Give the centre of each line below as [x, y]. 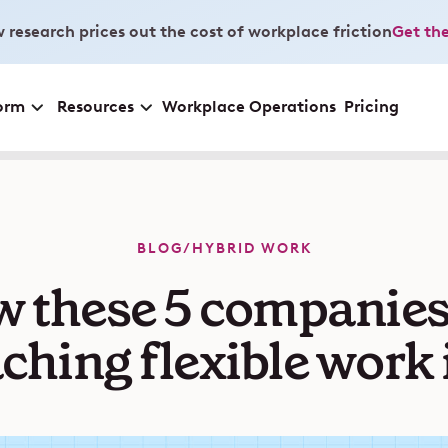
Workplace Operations [248, 106]
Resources [95, 106]
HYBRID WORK [251, 248]
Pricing [371, 106]
